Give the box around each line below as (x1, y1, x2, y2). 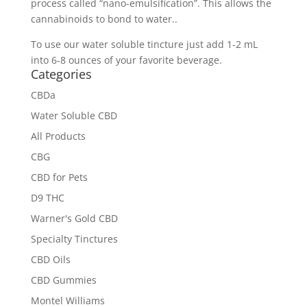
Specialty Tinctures (30, 232, 118, 245)
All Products (30, 129, 86, 143)
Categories (30, 65, 92, 82)
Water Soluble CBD (30, 108, 117, 122)
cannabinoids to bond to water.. (30, 12, 177, 25)
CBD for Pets (30, 170, 88, 184)
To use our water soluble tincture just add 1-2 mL (30, 37, 258, 51)
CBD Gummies (30, 273, 97, 286)
